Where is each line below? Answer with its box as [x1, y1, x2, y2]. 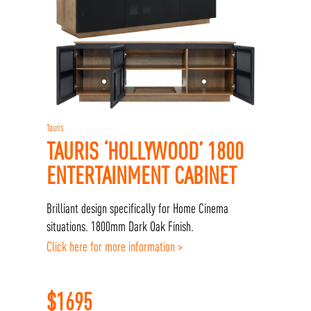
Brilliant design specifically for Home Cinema [47, 201, 229, 217]
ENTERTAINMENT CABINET [47, 160, 237, 189]
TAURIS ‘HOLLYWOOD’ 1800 [47, 136, 244, 165]
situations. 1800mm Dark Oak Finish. [47, 219, 194, 235]
